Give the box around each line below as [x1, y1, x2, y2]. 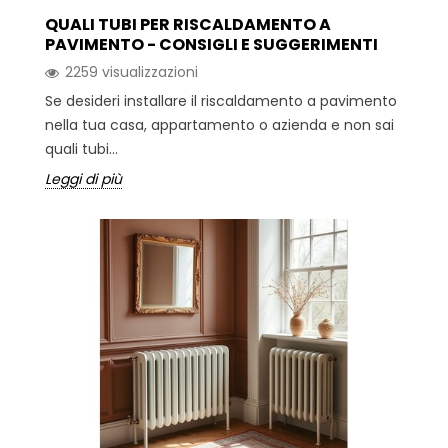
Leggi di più [45, 169, 122, 190]
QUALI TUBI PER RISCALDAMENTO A [45, 13, 331, 37]
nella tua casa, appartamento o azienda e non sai [45, 115, 394, 136]
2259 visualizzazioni [65, 62, 198, 83]
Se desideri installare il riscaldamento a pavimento [45, 91, 397, 112]
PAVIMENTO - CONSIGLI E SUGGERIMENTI [45, 33, 378, 57]
